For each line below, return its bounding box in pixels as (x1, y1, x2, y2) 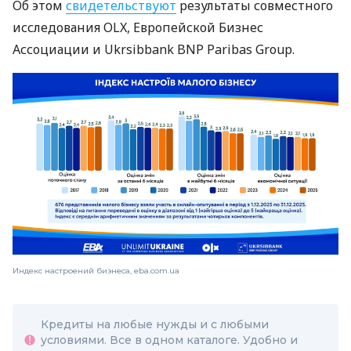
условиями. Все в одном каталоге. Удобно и (41, 332, 298, 347)
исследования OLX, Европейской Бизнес (13, 19, 263, 37)
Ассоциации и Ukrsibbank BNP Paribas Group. (13, 41, 295, 59)
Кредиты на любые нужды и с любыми (41, 317, 269, 331)
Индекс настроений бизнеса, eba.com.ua (13, 265, 179, 276)
